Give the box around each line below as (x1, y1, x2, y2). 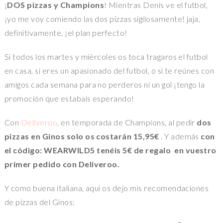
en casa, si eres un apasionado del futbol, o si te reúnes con (4, 66, 215, 76)
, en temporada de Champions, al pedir (57, 117, 197, 127)
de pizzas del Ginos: (4, 197, 75, 207)
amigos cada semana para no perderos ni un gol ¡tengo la (4, 80, 205, 90)
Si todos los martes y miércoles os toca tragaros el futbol (4, 52, 208, 62)
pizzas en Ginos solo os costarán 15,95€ (4, 131, 159, 141)
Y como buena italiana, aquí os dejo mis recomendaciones (4, 183, 209, 193)
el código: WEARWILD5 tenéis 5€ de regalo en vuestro (4, 145, 217, 155)
